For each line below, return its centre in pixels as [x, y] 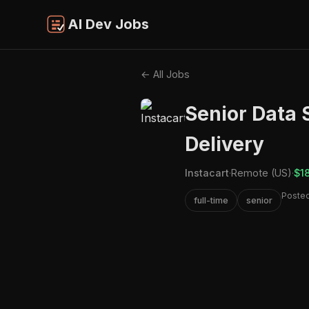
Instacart [207, 172]
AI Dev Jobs [108, 24]
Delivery [225, 144]
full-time [211, 200]
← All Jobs [165, 74]
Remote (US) [261, 172]
